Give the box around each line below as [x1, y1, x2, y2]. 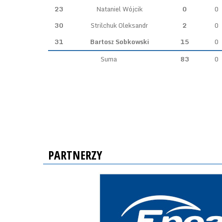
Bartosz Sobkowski [90, 36, 149, 47]
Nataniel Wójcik [96, 3, 143, 14]
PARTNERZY [48, 147, 102, 163]
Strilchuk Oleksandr [91, 20, 148, 31]
